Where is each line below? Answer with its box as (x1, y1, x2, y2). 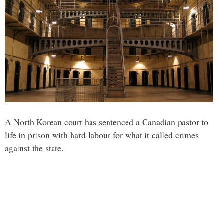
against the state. (5, 142, 64, 154)
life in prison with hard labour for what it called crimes (5, 129, 199, 141)
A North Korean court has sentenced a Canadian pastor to (5, 116, 208, 127)
